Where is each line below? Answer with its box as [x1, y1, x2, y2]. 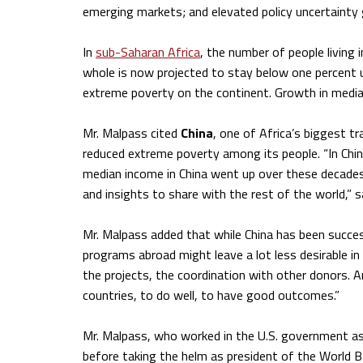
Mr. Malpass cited [83, 123, 181, 143]
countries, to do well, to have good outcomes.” [83, 285, 340, 305]
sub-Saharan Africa [96, 42, 200, 62]
